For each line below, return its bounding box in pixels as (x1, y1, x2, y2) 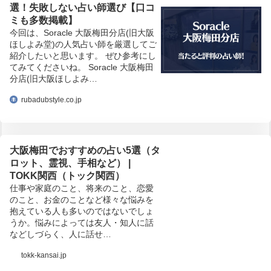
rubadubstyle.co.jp (21, 95, 82, 104)
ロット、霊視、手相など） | (10, 157, 131, 168)
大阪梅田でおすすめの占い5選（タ (10, 145, 160, 155)
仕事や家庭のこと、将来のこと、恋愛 (10, 183, 154, 193)
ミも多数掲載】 (10, 15, 77, 25)
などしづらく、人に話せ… (10, 229, 111, 239)
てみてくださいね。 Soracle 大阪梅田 (10, 62, 154, 72)
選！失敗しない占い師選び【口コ (10, 2, 155, 13)
